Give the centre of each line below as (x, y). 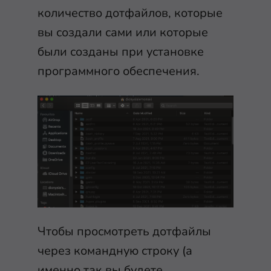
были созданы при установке (121, 51)
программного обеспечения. (120, 71)
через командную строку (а (115, 251)
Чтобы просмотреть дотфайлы (124, 232)
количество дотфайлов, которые (130, 13)
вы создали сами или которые (123, 32)
